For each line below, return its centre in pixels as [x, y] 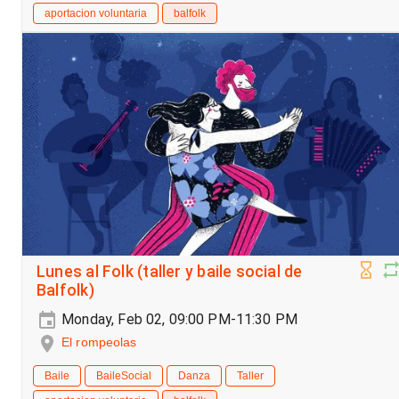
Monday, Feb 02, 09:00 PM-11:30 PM [178, 320]
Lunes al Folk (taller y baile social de [170, 272]
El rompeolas [99, 342]
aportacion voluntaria [96, 14]
